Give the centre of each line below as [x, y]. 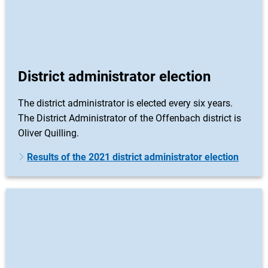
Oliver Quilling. [48, 133]
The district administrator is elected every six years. [125, 103]
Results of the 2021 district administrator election [133, 157]
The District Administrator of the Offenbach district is [130, 118]
